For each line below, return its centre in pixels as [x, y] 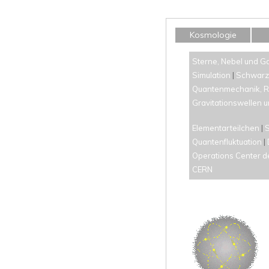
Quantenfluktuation [227, 142]
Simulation [211, 75]
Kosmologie [213, 35]
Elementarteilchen [226, 128]
